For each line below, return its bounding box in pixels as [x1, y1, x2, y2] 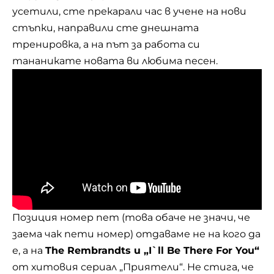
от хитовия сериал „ [12, 261, 123, 273]
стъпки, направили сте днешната [12, 21, 199, 34]
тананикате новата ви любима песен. [12, 54, 218, 67]
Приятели [123, 261, 179, 273]
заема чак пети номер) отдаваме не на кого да [12, 228, 261, 240]
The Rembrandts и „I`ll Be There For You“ [45, 245, 259, 256]
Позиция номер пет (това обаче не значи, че [12, 212, 250, 223]
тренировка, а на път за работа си [12, 38, 200, 50]
